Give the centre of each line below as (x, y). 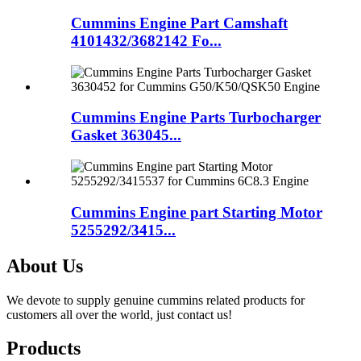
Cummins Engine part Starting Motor (197, 212)
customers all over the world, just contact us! (119, 314)
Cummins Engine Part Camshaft (179, 23)
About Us (45, 266)
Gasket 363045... (126, 135)
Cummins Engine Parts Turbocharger (196, 118)
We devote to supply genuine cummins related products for (156, 300)
